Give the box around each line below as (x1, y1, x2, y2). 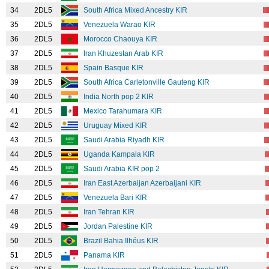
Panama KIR (83, 251, 127, 259)
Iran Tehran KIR (83, 208, 136, 216)
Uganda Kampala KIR (83, 150, 157, 159)
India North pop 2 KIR (83, 92, 156, 101)
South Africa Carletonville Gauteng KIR (83, 78, 211, 86)
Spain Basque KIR (83, 64, 145, 72)
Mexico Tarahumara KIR (83, 107, 164, 115)
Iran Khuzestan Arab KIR (83, 49, 165, 58)
